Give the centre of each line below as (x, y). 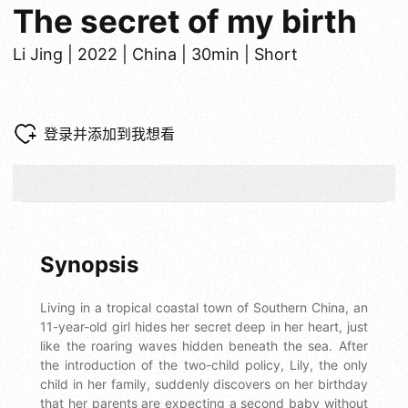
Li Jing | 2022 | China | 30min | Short (156, 54)
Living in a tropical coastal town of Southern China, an (204, 307)
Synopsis (90, 264)
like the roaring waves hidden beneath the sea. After (204, 345)
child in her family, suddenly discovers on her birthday (204, 383)
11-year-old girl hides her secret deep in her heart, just (204, 326)
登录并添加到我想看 (110, 133)
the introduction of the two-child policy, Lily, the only (204, 364)
